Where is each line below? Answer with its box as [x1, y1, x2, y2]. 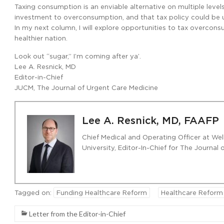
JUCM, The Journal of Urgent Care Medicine [14, 84, 158, 91]
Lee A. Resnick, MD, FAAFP [82, 116, 219, 126]
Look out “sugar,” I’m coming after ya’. [14, 52, 141, 59]
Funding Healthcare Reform [56, 189, 147, 196]
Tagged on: [14, 189, 53, 196]
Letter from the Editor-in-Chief [29, 209, 125, 218]
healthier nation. [14, 34, 67, 41]
